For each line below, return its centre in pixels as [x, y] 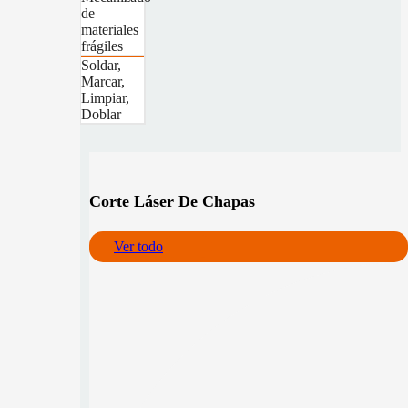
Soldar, [101, 65]
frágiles [102, 46]
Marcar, [103, 82]
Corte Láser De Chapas [172, 201]
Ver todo [138, 246]
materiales [110, 30]
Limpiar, [105, 98]
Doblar [101, 114]
